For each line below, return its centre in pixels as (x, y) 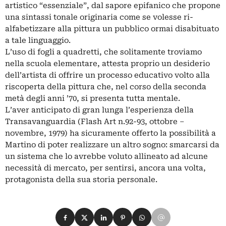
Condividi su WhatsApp (177, 214)
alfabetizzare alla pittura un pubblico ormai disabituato (112, 29)
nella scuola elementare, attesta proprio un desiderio (107, 64)
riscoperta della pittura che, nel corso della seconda (106, 87)
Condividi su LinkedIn (137, 214)
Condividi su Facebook (100, 214)
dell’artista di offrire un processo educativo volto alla (107, 75)
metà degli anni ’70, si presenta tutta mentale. (93, 99)
